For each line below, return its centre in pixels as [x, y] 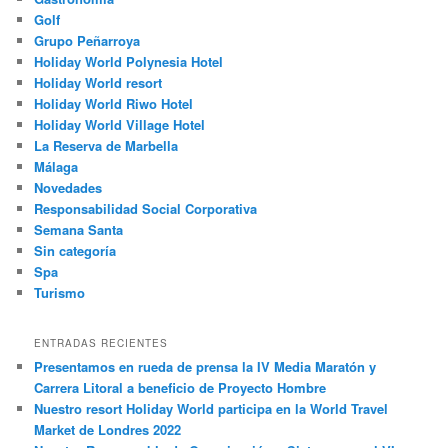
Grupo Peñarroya [87, 41]
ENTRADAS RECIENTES [101, 342]
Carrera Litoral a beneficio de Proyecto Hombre [180, 387]
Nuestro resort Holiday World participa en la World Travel [211, 408]
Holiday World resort [98, 83]
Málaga [56, 167]
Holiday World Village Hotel [120, 125]
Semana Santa [79, 230]
